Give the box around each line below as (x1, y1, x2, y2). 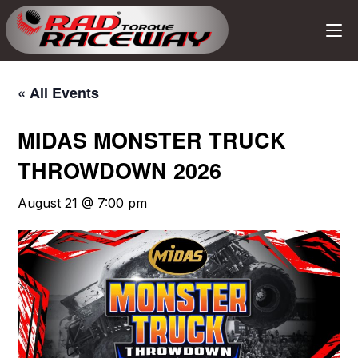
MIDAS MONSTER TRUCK (18, 125, 287, 155)
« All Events (18, 82, 100, 103)
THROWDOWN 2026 (18, 155, 222, 185)
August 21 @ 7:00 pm (18, 195, 148, 211)
